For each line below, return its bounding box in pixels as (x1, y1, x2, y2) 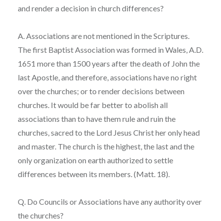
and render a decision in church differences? (17, 3, 164, 13)
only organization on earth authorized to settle (17, 155, 173, 165)
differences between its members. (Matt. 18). (17, 169, 170, 179)
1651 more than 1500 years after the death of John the (17, 58, 200, 68)
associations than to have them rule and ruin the (17, 113, 176, 123)
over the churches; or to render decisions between (17, 86, 184, 96)
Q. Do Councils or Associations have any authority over (17, 196, 202, 206)
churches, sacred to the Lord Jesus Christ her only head (17, 127, 200, 137)
